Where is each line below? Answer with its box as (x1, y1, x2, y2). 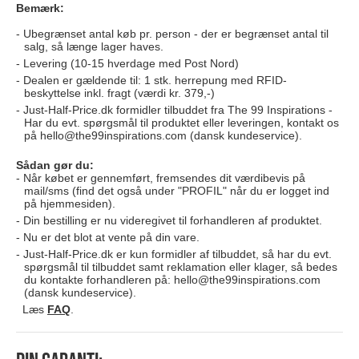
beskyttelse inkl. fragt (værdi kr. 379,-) (24, 87, 215, 100)
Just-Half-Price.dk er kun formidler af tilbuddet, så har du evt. (23, 248, 332, 261)
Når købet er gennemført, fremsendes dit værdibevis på (23, 171, 305, 185)
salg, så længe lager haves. (24, 40, 163, 54)
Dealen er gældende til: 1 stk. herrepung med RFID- (23, 74, 287, 87)
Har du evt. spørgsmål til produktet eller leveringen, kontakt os (24, 116, 339, 130)
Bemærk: (16, 2, 64, 15)
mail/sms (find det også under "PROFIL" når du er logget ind (24, 184, 329, 198)
